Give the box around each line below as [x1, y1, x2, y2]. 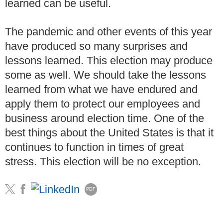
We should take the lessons [74, 68, 206, 81]
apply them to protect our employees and [5, 97, 200, 110]
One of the [154, 111, 204, 124]
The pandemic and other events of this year [5, 25, 212, 38]
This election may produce [87, 54, 213, 67]
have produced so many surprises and [5, 39, 188, 52]
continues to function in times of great [5, 140, 184, 153]
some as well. [5, 68, 71, 81]
